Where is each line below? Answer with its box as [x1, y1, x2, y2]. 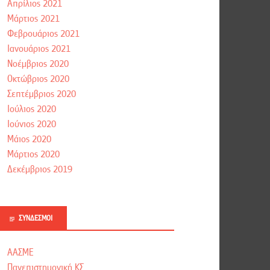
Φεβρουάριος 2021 [7, 28, 80, 40]
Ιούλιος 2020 [7, 103, 57, 116]
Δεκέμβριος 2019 [7, 163, 73, 176]
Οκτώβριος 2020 [7, 73, 70, 86]
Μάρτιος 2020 [7, 148, 60, 161]
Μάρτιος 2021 [7, 13, 60, 25]
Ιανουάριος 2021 [7, 43, 71, 55]
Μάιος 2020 [7, 133, 52, 146]
